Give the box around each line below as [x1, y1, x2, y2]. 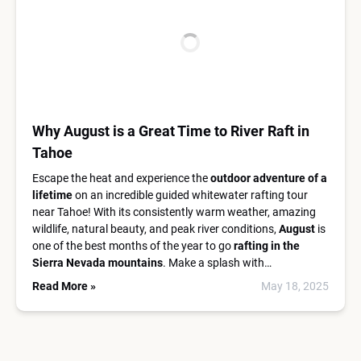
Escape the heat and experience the [32, 172, 210, 185]
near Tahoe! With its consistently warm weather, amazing [32, 205, 316, 218]
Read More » [32, 280, 96, 293]
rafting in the [234, 239, 300, 252]
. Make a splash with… [163, 256, 272, 269]
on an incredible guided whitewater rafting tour [73, 189, 308, 201]
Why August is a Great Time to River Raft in [32, 122, 309, 139]
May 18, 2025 [261, 280, 329, 293]
